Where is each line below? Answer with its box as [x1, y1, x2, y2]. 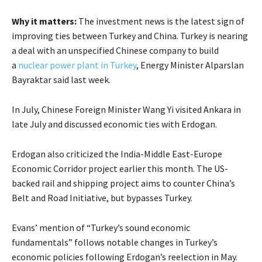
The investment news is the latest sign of [77, 15, 244, 27]
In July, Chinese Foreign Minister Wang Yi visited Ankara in [12, 103, 241, 115]
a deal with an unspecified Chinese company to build [12, 44, 219, 56]
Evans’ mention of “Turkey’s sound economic [12, 221, 190, 233]
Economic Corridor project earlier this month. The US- [12, 162, 228, 174]
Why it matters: [12, 15, 77, 27]
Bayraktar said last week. [12, 73, 111, 85]
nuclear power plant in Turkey [18, 58, 136, 71]
